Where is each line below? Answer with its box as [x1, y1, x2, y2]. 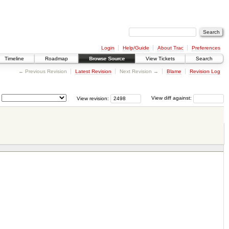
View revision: [77, 95, 109, 101]
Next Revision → [119, 68, 158, 74]
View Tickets [146, 56, 175, 62]
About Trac [157, 44, 184, 51]
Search [196, 56, 213, 62]
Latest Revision [75, 68, 111, 74]
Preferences [191, 44, 220, 51]
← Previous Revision [18, 68, 67, 74]
